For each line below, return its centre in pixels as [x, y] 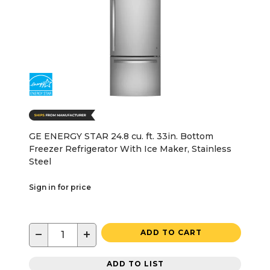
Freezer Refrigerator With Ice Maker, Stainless [130, 149]
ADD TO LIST [135, 264]
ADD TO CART [171, 232]
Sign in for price [60, 187]
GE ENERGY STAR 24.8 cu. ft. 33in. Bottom [121, 136]
